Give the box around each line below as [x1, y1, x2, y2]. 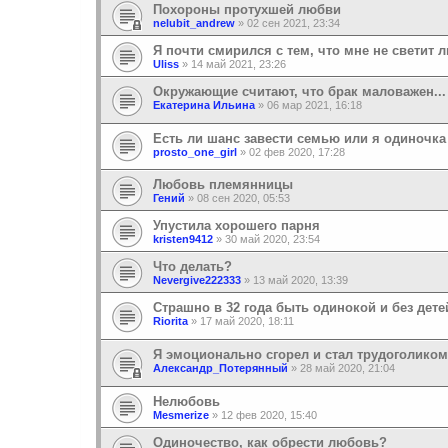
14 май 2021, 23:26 [191, 58, 286, 71]
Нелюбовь [153, 393, 220, 409]
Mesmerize [153, 408, 209, 421]
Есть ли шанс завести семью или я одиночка [153, 130, 446, 146]
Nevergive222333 [153, 274, 241, 287]
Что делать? [153, 259, 232, 275]
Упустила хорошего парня [153, 218, 320, 234]
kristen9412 [153, 233, 213, 246]
